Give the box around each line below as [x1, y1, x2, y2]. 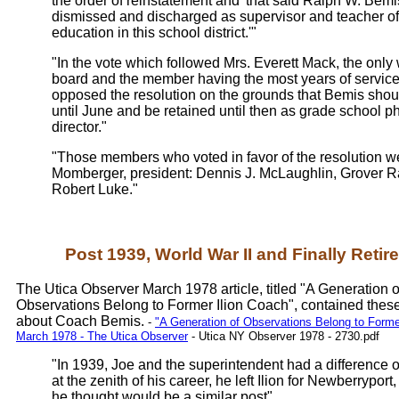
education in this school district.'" [52, 25, 256, 41]
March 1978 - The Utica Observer [16, 329, 188, 343]
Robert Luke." [52, 182, 138, 198]
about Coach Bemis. [16, 313, 148, 329]
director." [52, 119, 107, 135]
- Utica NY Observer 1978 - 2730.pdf [188, 329, 379, 343]
